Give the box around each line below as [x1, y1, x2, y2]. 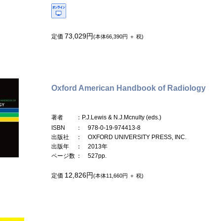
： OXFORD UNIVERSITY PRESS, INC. [76, 133, 186, 141]
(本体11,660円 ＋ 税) [93, 172, 144, 179]
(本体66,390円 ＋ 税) [93, 33, 144, 39]
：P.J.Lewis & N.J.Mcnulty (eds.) [76, 113, 161, 121]
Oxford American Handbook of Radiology [51, 83, 206, 92]
